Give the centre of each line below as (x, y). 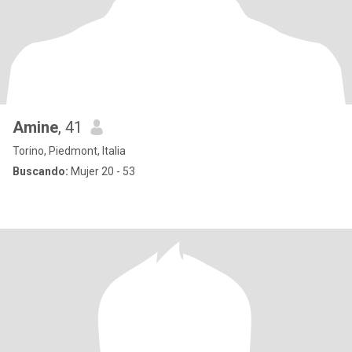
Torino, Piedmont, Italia (69, 151)
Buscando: (40, 171)
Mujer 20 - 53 (102, 171)
